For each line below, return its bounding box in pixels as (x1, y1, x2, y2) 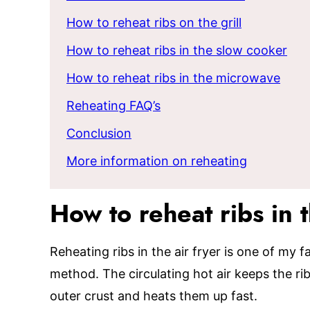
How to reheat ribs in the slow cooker (66, 43, 287, 57)
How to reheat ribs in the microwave (66, 71, 280, 85)
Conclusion (66, 126, 131, 140)
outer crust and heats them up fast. (50, 289, 257, 303)
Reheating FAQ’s (66, 98, 161, 113)
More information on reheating (66, 154, 247, 168)
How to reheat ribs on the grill (66, 15, 241, 30)
